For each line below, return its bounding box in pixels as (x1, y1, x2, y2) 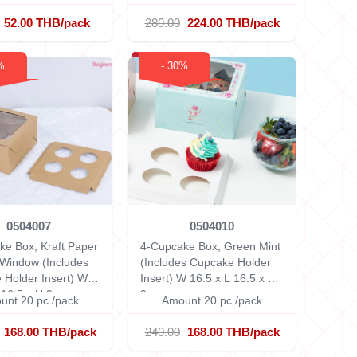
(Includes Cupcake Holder (140, 256, 271, 269)
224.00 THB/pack (186, 15, 280, 29)
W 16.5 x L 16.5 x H (176, 272, 276, 284)
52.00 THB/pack (3, 15, 90, 29)
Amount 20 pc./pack (162, 294, 262, 307)
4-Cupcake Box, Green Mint (140, 240, 280, 253)
